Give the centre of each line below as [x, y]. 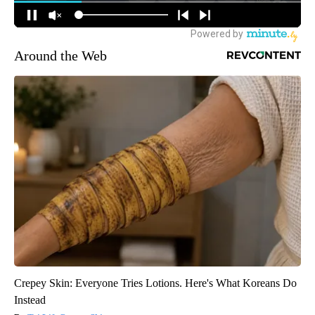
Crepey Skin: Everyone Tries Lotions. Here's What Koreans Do [155, 283]
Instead [30, 300]
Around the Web [60, 55]
